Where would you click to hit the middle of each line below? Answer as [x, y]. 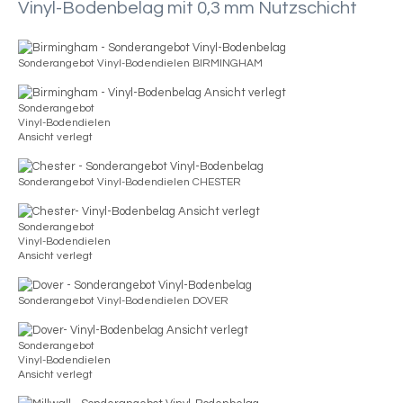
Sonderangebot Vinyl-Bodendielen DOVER [123, 300]
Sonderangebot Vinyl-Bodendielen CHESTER [130, 182]
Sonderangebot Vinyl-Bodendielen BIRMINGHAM [140, 63]
